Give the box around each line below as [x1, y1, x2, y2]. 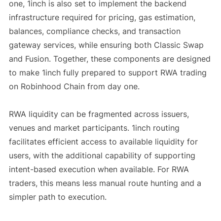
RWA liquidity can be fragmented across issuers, [8, 109, 189, 119]
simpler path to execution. [8, 192, 107, 202]
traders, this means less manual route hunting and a [8, 178, 201, 188]
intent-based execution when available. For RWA [8, 164, 189, 175]
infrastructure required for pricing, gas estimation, [8, 12, 195, 23]
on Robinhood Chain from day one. [8, 81, 140, 92]
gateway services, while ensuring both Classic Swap [8, 40, 204, 50]
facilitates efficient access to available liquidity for [8, 137, 198, 147]
